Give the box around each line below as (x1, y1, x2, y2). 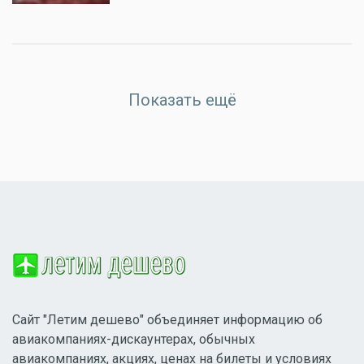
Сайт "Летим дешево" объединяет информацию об (12, 311, 323, 327)
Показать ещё (128, 90, 236, 110)
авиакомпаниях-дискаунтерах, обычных (12, 331, 255, 347)
